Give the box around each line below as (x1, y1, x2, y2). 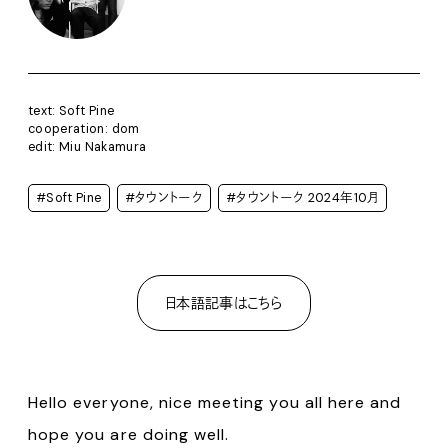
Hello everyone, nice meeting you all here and (28, 392, 402, 414)
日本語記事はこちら (165, 293, 283, 312)
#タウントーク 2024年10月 (225, 190, 379, 207)
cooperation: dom (28, 121, 140, 137)
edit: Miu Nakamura (28, 139, 147, 155)
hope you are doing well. (28, 424, 230, 446)
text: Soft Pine (28, 103, 115, 119)
